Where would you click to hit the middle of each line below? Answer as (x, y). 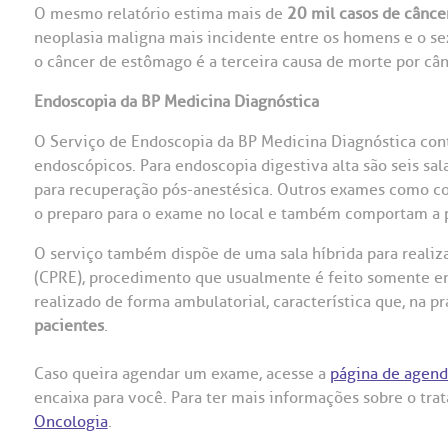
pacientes (68, 326)
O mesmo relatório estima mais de (160, 14)
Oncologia (70, 422)
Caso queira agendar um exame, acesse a (181, 374)
